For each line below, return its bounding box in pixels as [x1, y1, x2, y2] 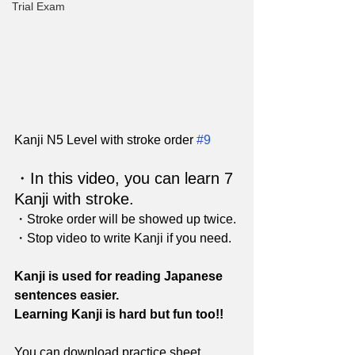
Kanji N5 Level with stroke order [14, 132, 197, 147]
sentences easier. [14, 288, 119, 302]
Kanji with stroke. [14, 189, 139, 208]
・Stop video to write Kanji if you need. [14, 231, 231, 245]
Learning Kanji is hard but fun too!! [14, 307, 223, 321]
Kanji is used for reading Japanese [14, 269, 226, 283]
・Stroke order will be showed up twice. [14, 212, 236, 226]
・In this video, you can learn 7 [14, 169, 238, 187]
